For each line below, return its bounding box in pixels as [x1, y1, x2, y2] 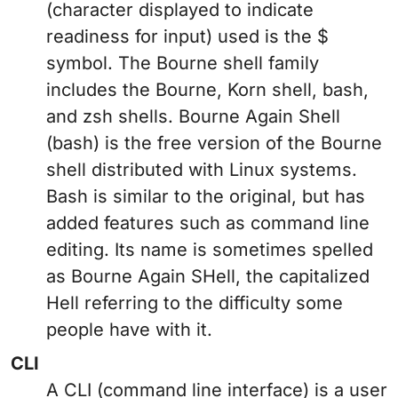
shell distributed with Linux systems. [46, 159, 357, 181]
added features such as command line [46, 212, 370, 235]
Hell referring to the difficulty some [46, 292, 343, 314]
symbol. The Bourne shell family [46, 52, 319, 75]
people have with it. [46, 319, 212, 341]
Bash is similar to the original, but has [46, 186, 365, 208]
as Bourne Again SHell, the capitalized [46, 266, 370, 288]
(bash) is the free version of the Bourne [46, 132, 382, 155]
